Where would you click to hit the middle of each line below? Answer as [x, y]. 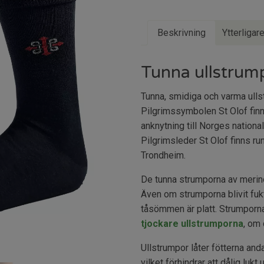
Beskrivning [181, 33]
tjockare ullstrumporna [192, 223]
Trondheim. [163, 155]
